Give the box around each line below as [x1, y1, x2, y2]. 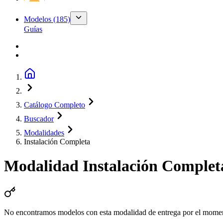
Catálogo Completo [24, 101, 85, 109]
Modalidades [24, 128, 64, 137]
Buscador [24, 114, 54, 123]
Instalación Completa [24, 137, 90, 146]
